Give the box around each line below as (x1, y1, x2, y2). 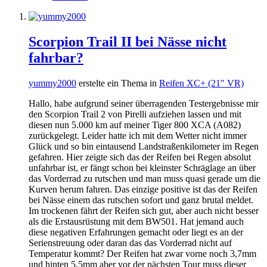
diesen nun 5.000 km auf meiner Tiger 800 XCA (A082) (29, 119, 241, 130)
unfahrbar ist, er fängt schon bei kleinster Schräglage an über (29, 162, 256, 173)
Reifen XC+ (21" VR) (159, 77, 244, 88)
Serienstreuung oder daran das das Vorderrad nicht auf (29, 237, 232, 248)
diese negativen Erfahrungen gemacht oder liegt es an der (29, 226, 243, 237)
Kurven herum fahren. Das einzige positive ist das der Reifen (29, 184, 257, 194)
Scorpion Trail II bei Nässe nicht (29, 33, 226, 49)
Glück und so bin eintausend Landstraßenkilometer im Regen (29, 141, 259, 151)
